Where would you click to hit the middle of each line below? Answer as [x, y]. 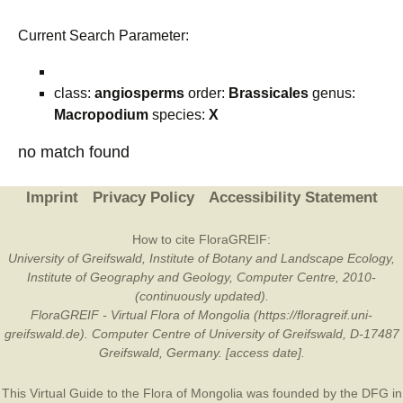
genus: [332, 93]
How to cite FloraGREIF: [201, 239]
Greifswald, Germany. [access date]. [201, 353]
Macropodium [101, 115]
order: [206, 93]
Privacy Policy [143, 197]
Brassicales [269, 93]
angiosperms [139, 93]
